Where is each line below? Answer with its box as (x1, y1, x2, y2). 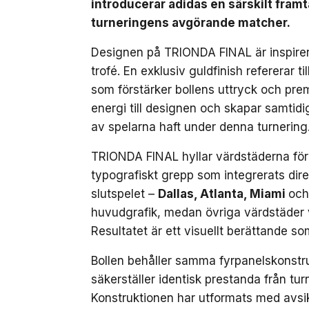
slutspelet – (91, 187, 158, 201)
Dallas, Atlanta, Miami (158, 187, 288, 201)
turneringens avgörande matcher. (91, 16, 293, 30)
